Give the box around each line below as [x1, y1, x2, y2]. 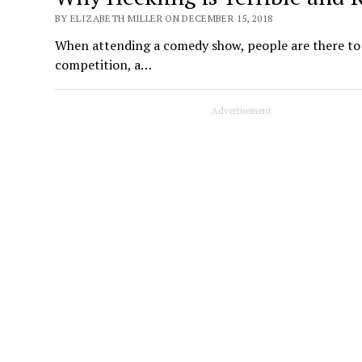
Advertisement [212, 105, 272, 117]
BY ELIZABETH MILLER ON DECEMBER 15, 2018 [55, 12, 273, 25]
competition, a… [55, 56, 153, 74]
